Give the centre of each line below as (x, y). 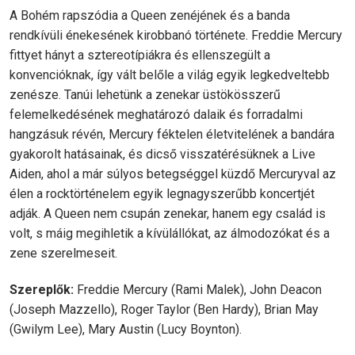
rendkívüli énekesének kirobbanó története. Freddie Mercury (176, 35)
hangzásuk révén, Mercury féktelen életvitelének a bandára (172, 134)
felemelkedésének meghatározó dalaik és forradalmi (156, 115)
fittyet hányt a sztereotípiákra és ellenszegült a (140, 55)
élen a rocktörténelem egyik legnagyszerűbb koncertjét (162, 194)
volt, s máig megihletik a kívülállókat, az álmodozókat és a (170, 233)
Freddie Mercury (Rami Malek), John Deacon (198, 290)
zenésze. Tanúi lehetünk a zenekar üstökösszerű (145, 95)
